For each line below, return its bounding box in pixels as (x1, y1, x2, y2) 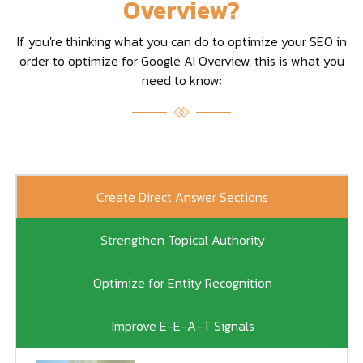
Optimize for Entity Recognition (92, 273, 272, 293)
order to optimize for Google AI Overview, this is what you (19, 50, 344, 70)
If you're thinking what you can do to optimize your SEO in (16, 31, 347, 51)
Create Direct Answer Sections (96, 187, 268, 207)
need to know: (141, 70, 222, 90)
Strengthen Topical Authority (100, 230, 265, 250)
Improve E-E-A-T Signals (111, 316, 254, 336)
